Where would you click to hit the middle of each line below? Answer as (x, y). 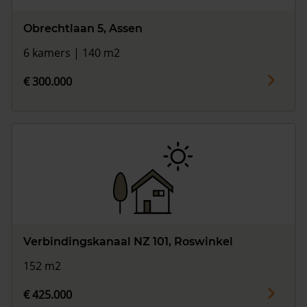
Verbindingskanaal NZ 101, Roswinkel (128, 241)
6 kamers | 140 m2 (72, 53)
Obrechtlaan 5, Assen (83, 28)
